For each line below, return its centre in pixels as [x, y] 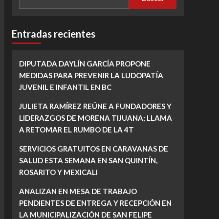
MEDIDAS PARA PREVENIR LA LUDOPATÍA [91, 76]
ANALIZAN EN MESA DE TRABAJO [78, 191]
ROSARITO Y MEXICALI [58, 172]
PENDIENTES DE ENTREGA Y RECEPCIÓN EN [95, 203]
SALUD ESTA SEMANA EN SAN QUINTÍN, [88, 161]
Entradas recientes [53, 34]
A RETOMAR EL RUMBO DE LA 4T [76, 130]
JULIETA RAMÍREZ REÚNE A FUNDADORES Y [95, 106]
